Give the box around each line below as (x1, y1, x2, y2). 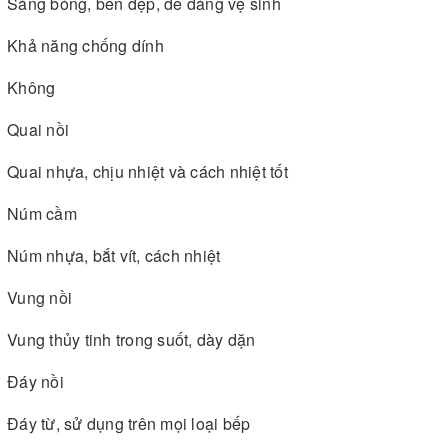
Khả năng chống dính (7, 33, 164, 57)
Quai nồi (7, 117, 69, 141)
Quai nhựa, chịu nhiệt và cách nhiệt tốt (7, 159, 288, 183)
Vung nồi (7, 285, 72, 309)
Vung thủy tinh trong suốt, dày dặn (7, 327, 256, 351)
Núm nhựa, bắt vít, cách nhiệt (7, 243, 221, 267)
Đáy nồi (7, 369, 64, 393)
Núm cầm (7, 201, 77, 225)
